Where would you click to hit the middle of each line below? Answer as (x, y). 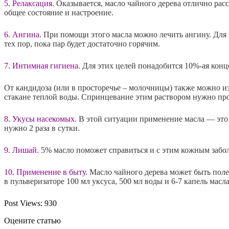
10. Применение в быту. (47, 172)
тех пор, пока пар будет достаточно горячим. (82, 43)
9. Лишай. (22, 150)
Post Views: (23, 203)
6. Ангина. (24, 34)
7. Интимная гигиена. (43, 65)
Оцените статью (32, 220)
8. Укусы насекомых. (41, 119)
